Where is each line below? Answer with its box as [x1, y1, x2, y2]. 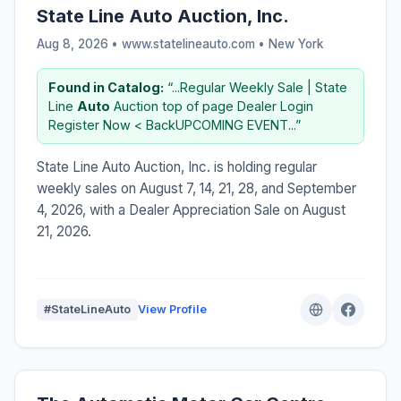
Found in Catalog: [48, 79, 164, 95]
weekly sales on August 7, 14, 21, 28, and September [37, 179, 356, 197]
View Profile [138, 302, 207, 316]
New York [269, 36, 323, 51]
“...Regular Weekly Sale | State [164, 79, 347, 95]
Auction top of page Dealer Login [110, 98, 313, 114]
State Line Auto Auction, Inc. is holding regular [37, 158, 317, 175]
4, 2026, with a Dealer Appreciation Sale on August [37, 200, 346, 218]
